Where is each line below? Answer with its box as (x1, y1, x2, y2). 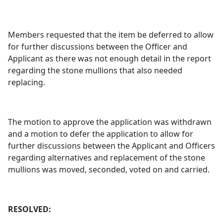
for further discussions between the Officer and (8, 41, 188, 52)
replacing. (8, 77, 46, 88)
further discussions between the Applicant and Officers (8, 140, 216, 151)
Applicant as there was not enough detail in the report (8, 53, 212, 64)
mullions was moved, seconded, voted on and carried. (8, 164, 210, 175)
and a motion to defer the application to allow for (8, 128, 194, 139)
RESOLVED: (8, 204, 52, 215)
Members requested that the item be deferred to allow (8, 29, 214, 40)
